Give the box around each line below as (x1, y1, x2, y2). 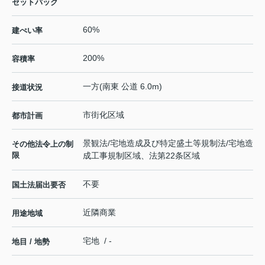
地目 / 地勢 (12, 237, 50, 247)
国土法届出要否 (12, 180, 66, 190)
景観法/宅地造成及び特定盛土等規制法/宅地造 (83, 138, 253, 148)
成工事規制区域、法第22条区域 (83, 151, 200, 161)
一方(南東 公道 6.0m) (83, 82, 162, 92)
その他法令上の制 (12, 140, 73, 149)
